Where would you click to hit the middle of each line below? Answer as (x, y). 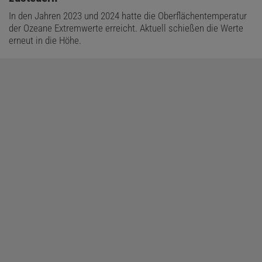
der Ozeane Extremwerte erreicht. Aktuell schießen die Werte (126, 28)
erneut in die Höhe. (45, 41)
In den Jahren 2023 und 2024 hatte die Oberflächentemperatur (128, 16)
